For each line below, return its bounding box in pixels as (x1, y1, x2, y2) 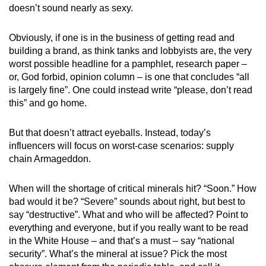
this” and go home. (9, 97, 87, 108)
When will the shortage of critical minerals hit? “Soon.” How (9, 183, 256, 194)
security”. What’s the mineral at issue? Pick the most (9, 248, 227, 259)
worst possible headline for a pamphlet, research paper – (9, 58, 247, 69)
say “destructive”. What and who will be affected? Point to (9, 209, 248, 220)
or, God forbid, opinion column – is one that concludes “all (9, 71, 249, 82)
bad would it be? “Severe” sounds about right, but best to (9, 196, 245, 207)
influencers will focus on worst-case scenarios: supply (9, 140, 234, 151)
